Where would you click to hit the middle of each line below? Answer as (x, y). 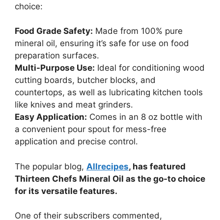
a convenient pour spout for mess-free (91, 129)
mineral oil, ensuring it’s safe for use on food (102, 43)
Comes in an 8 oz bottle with (145, 117)
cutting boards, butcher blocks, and (85, 80)
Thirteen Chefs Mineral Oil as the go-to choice (110, 179)
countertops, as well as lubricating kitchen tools (109, 93)
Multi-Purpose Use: (55, 68)
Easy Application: (51, 117)
